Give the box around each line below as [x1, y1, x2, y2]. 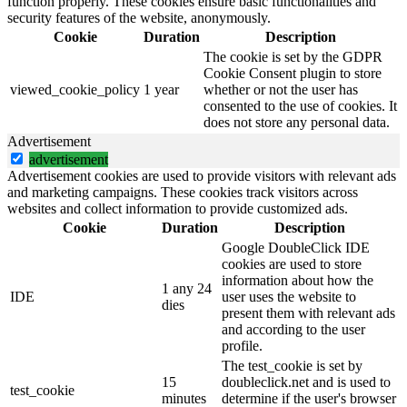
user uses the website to [222, 288, 356, 304]
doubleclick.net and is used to [222, 373, 391, 390]
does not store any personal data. [203, 114, 390, 130]
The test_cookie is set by [222, 357, 362, 373]
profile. [222, 337, 263, 353]
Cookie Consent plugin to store [203, 65, 382, 81]
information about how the [222, 272, 373, 288]
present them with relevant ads [222, 304, 395, 321]
